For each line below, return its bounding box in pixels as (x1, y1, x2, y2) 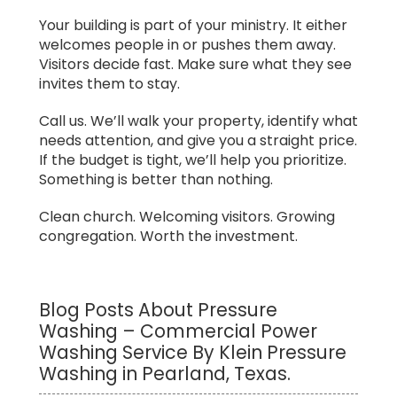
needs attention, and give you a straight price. (39, 129, 357, 151)
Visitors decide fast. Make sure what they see (39, 53, 352, 74)
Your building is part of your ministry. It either (39, 14, 347, 35)
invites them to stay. (39, 73, 180, 94)
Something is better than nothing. (39, 168, 273, 190)
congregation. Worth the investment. (39, 225, 298, 246)
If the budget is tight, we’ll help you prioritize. (39, 149, 346, 170)
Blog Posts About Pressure (39, 296, 277, 323)
